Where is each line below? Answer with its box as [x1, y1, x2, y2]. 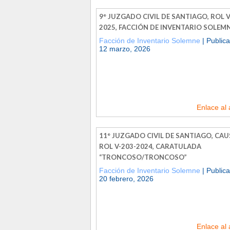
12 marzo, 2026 [99, 44, 150, 53]
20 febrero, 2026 [99, 174, 154, 183]
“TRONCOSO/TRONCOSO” [99, 152, 187, 161]
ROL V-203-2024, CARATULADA [99, 142, 201, 150]
